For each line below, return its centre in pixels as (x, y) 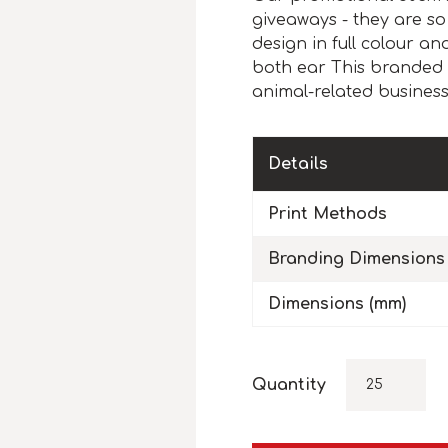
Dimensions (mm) (337, 304)
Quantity (289, 385)
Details (298, 164)
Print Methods (327, 214)
